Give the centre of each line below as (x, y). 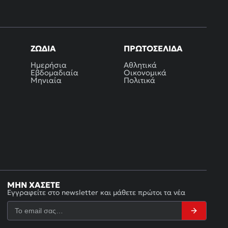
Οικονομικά (145, 72)
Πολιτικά (140, 80)
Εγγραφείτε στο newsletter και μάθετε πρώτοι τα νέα (96, 192)
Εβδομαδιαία (55, 72)
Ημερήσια (49, 65)
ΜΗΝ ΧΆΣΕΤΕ (34, 184)
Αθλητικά (140, 65)
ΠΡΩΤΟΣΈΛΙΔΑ (153, 48)
